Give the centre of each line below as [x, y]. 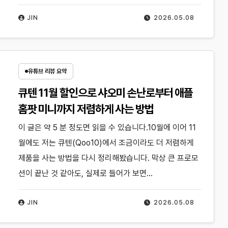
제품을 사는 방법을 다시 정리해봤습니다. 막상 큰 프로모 [108, 158]
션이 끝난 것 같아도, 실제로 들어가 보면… [85, 173]
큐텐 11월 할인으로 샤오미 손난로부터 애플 [106, 93]
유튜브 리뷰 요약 [47, 71]
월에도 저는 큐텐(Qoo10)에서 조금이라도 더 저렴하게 [106, 143]
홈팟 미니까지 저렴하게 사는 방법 [86, 109]
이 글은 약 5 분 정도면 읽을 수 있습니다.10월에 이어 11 [107, 127]
